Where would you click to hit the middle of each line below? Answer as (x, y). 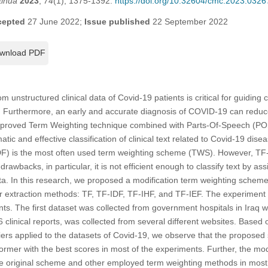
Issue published (117, 21)
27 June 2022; (54, 21)
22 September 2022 (189, 21)
